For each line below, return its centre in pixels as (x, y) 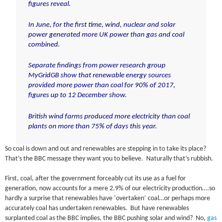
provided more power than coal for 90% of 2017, (102, 86)
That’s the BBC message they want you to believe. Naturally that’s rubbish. (109, 159)
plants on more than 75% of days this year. (92, 126)
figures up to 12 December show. (77, 96)
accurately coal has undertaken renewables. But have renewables (97, 208)
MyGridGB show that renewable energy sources (99, 76)
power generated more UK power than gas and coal (106, 35)
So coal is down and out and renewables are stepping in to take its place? (107, 149)
